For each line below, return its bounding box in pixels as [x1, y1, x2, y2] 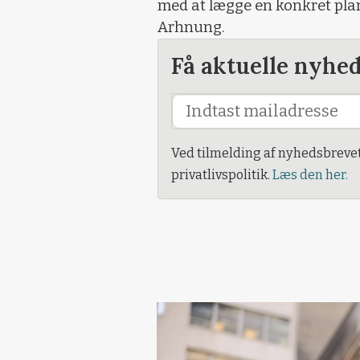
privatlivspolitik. [171, 167, 272, 182]
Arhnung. [157, 18, 225, 36]
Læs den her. [272, 167, 348, 182]
